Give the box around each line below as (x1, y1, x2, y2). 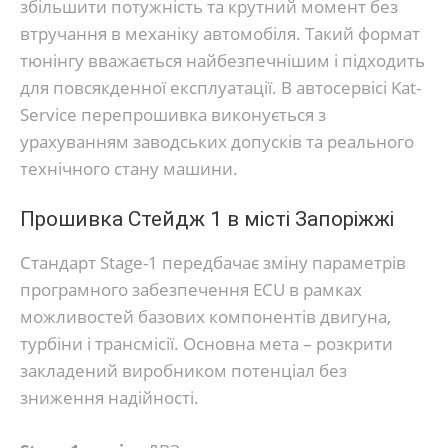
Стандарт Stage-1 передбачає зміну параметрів (20, 251, 406, 275)
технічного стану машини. (20, 156, 238, 180)
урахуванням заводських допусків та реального (20, 129, 414, 153)
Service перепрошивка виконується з (20, 102, 326, 126)
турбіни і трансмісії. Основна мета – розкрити (20, 332, 393, 356)
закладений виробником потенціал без (20, 359, 347, 383)
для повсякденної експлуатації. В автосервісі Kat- (20, 75, 421, 99)
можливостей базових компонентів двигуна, (20, 305, 391, 329)
